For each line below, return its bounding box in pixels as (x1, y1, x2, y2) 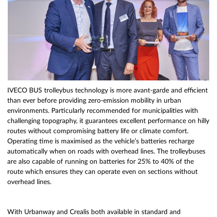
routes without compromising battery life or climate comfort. (7, 128, 188, 135)
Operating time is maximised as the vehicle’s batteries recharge (7, 138, 194, 145)
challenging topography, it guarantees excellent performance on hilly (7, 118, 209, 124)
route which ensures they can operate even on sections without (7, 169, 198, 175)
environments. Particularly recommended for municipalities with (7, 108, 198, 114)
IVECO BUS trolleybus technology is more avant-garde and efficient (7, 87, 208, 94)
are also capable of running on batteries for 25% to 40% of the (7, 158, 194, 165)
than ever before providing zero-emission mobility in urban (7, 97, 181, 104)
